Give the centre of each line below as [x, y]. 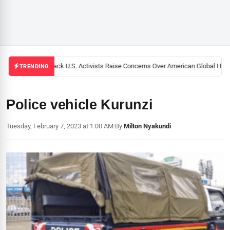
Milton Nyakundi [147, 126]
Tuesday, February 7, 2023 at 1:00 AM [60, 126]
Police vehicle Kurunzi [80, 105]
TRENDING [34, 66]
